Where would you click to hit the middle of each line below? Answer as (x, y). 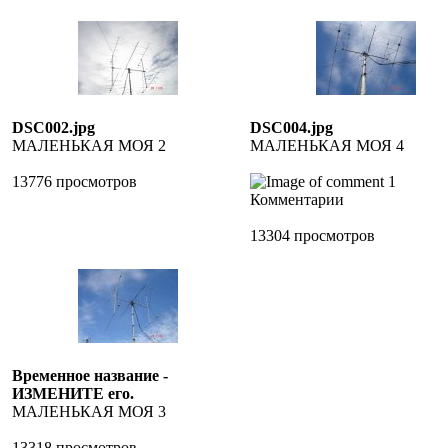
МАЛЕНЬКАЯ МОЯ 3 (89, 411)
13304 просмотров (312, 235)
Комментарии (297, 199)
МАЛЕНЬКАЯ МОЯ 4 (327, 145)
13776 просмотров (74, 181)
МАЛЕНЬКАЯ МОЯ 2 (89, 145)
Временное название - (90, 375)
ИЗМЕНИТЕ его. (73, 393)
